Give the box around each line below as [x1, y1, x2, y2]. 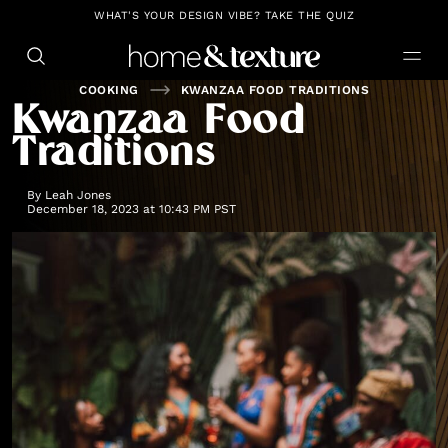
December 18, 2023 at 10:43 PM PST [27, 202, 236, 216]
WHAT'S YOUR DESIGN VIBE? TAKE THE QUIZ [94, 9, 354, 22]
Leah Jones [45, 188, 111, 202]
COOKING [79, 83, 139, 97]
